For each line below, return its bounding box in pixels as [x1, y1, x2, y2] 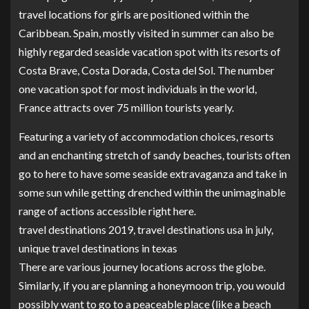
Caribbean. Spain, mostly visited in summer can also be [19, 26, 274, 40]
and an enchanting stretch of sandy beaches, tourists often [19, 148, 290, 162]
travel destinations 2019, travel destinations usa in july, [19, 223, 273, 237]
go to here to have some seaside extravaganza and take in [19, 167, 287, 181]
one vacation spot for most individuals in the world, [19, 82, 257, 96]
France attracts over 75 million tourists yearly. [19, 101, 234, 114]
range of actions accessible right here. [19, 204, 196, 218]
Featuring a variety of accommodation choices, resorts [19, 130, 274, 143]
